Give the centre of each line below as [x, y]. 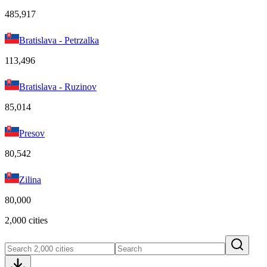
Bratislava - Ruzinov [58, 86]
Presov [32, 133]
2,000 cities [26, 220]
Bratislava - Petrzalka [59, 40]
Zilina [30, 179]
